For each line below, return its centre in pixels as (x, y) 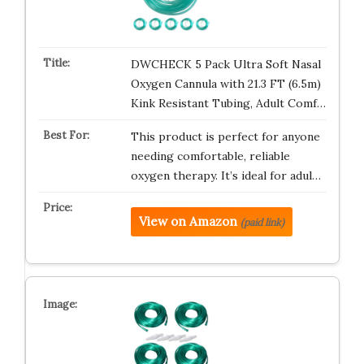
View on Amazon (188, 221)
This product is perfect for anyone (225, 136)
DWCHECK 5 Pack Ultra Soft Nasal (225, 64)
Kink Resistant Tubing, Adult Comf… (228, 103)
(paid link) (262, 222)
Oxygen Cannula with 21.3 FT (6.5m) (225, 83)
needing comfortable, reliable (210, 156)
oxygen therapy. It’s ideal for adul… (225, 175)
